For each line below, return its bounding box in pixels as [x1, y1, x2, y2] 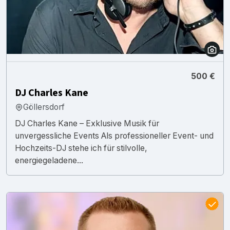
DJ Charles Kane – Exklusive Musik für [15, 118, 159, 128]
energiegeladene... [15, 155, 83, 165]
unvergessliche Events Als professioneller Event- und [15, 130, 214, 141]
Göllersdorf [23, 102, 65, 112]
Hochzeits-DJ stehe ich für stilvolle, [15, 143, 147, 153]
